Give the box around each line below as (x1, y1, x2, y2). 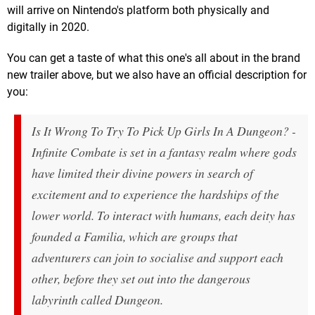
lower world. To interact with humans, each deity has (32, 206, 295, 224)
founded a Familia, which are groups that (32, 227, 238, 245)
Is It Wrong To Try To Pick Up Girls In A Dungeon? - (32, 122, 296, 139)
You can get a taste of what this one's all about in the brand (7, 51, 300, 65)
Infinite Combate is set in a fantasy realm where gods (32, 143, 297, 160)
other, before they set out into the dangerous (32, 269, 250, 287)
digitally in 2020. (7, 20, 89, 34)
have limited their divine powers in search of (32, 164, 253, 181)
